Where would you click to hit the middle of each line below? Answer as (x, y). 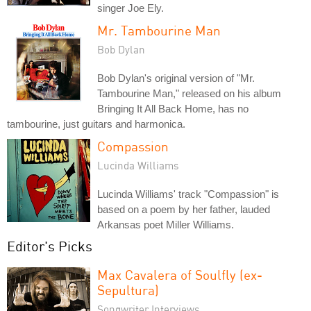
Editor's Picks (50, 246)
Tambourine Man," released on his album (189, 93)
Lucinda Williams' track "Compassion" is (188, 194)
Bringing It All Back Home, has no (173, 109)
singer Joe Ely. (131, 8)
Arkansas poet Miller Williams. (166, 225)
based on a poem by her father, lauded (184, 209)
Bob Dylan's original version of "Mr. (176, 78)
